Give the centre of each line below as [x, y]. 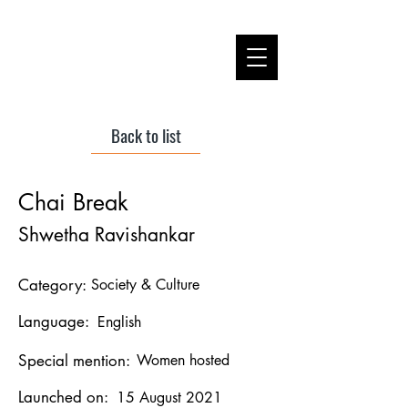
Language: [54, 321]
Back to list [146, 134]
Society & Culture [145, 285]
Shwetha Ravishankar [107, 235]
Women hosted [183, 360]
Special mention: [76, 361]
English [119, 322]
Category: [52, 285]
